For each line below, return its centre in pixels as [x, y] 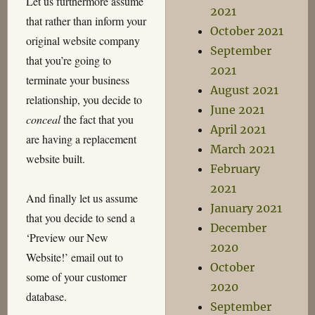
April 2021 [238, 129]
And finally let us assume [82, 198]
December [239, 228]
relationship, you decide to [84, 99]
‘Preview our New [67, 237]
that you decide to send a [80, 217]
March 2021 [243, 149]
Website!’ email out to [74, 257]
